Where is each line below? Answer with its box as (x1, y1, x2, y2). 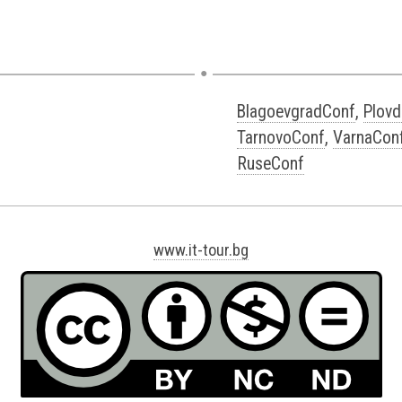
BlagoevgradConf (237, 101, 355, 122)
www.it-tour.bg (153, 240, 249, 259)
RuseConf (237, 153, 304, 174)
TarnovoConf (237, 127, 325, 148)
